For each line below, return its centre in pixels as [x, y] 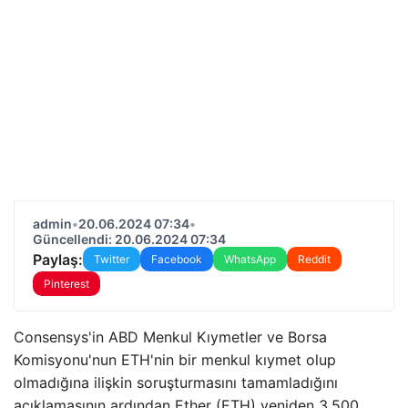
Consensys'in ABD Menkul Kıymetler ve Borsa [170, 337]
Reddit [314, 259]
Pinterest [66, 284]
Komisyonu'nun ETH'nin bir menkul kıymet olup [175, 360]
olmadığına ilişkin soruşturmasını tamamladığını [176, 382]
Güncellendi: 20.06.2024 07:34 [129, 239]
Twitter [112, 259]
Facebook [177, 259]
